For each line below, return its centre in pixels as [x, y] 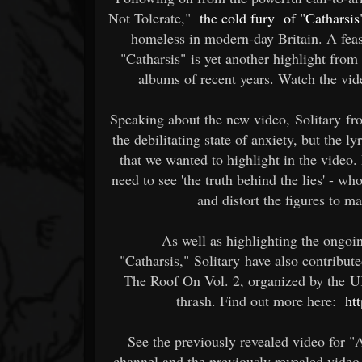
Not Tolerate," [152, 17]
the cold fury [236, 17]
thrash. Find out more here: [259, 300]
